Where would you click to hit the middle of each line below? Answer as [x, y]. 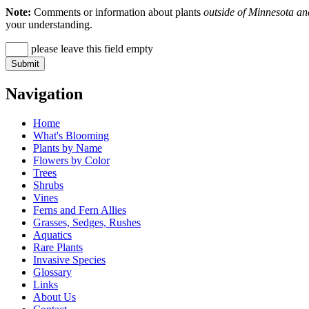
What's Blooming [71, 136]
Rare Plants [58, 247]
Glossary [52, 272]
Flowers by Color [71, 160]
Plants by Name [68, 148]
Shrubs [48, 185]
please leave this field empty [91, 49]
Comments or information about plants [117, 12]
